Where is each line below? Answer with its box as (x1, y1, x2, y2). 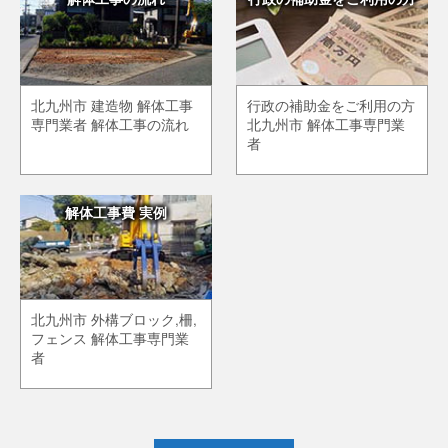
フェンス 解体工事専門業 (31, 329, 189, 349)
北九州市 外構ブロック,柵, (31, 310, 197, 330)
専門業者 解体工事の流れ (31, 115, 189, 135)
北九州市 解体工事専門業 (247, 115, 406, 135)
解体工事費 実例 (64, 203, 167, 223)
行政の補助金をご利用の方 (247, 96, 416, 116)
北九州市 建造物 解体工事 (31, 96, 193, 116)
